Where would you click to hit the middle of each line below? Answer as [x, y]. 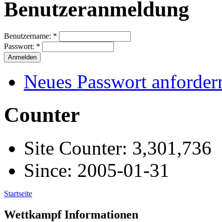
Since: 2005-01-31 [97, 170]
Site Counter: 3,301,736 [118, 148]
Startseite [18, 194]
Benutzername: [28, 36]
